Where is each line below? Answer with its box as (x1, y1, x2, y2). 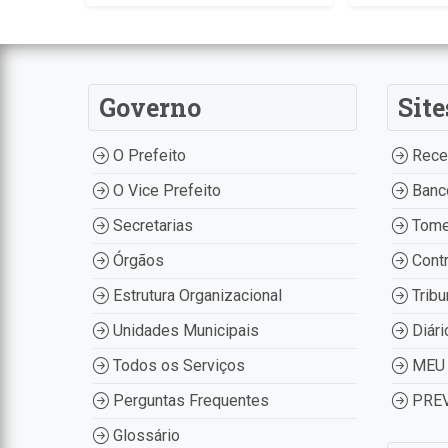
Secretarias (108, 216, 193, 235)
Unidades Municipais (108, 321, 259, 340)
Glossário (108, 426, 180, 445)
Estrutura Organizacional (108, 286, 282, 305)
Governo (98, 91, 201, 124)
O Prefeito (108, 146, 186, 165)
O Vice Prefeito (108, 181, 221, 200)
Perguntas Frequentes (108, 391, 269, 410)
